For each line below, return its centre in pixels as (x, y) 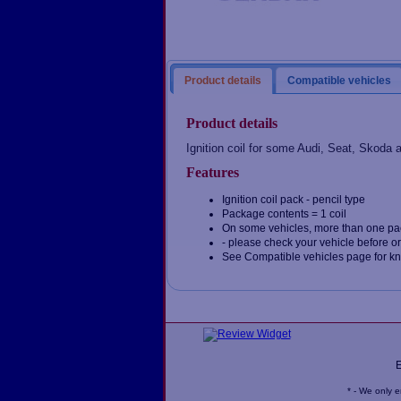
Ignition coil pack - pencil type (294, 199)
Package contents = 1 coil (285, 213)
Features (213, 172)
